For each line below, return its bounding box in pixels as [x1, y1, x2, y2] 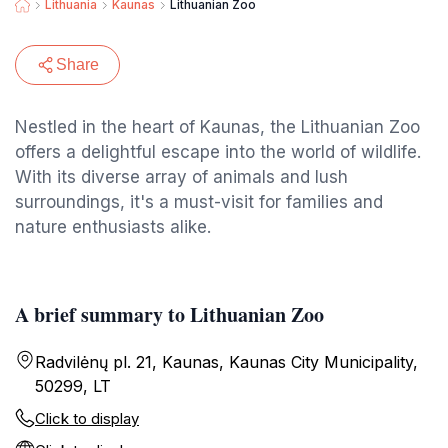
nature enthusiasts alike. [15, 217, 211, 237]
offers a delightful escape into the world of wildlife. [15, 142, 421, 162]
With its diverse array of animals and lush [15, 167, 348, 187]
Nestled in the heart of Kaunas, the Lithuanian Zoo [15, 117, 420, 137]
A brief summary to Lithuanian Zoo [15, 300, 324, 329]
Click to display [35, 409, 139, 428]
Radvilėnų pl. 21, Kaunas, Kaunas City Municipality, [35, 352, 418, 372]
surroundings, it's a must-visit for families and [15, 192, 383, 212]
